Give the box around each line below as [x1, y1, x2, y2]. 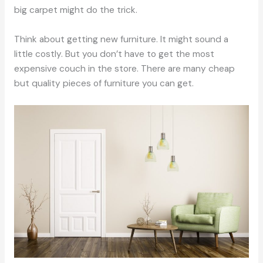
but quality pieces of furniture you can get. [14, 77, 194, 89]
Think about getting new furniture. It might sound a [14, 33, 228, 45]
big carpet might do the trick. [14, 4, 137, 16]
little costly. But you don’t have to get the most [14, 48, 214, 60]
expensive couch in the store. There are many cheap [14, 62, 235, 75]
